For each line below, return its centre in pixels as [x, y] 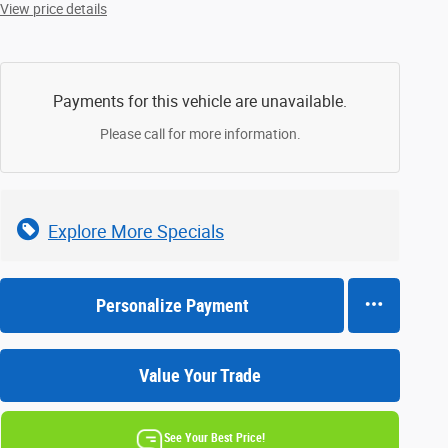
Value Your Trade [200, 375]
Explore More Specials [136, 231]
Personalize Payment [172, 305]
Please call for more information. [200, 133]
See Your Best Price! [214, 437]
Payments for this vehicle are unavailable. [200, 101]
